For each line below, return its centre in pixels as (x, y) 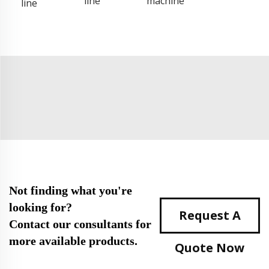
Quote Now (210, 247)
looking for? (41, 207)
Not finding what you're (71, 190)
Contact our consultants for (80, 224)
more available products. (73, 240)
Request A (210, 215)
